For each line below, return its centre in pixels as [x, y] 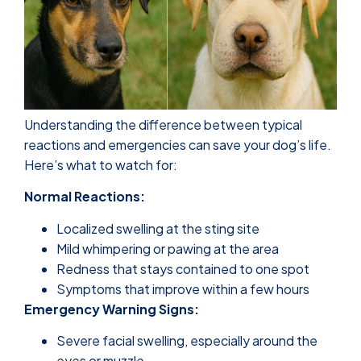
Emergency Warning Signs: [112, 309]
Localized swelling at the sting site [158, 228]
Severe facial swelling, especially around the [187, 341]
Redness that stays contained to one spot [183, 268]
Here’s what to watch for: [101, 164]
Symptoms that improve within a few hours [183, 288]
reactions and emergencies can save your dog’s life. [178, 144]
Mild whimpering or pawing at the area [168, 248]
